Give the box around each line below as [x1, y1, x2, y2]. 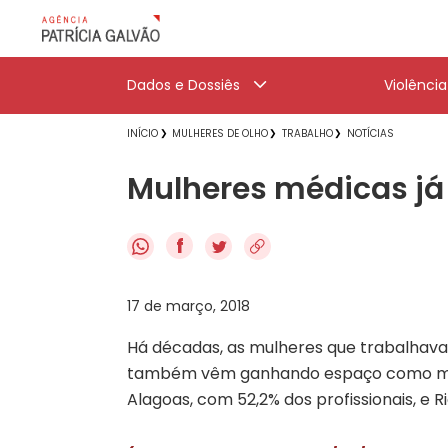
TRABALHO [282, 126, 333, 141]
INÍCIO [127, 126, 158, 141]
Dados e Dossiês [127, 75, 240, 95]
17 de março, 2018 [127, 295, 250, 316]
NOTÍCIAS [347, 126, 394, 141]
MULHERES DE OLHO [172, 126, 268, 141]
